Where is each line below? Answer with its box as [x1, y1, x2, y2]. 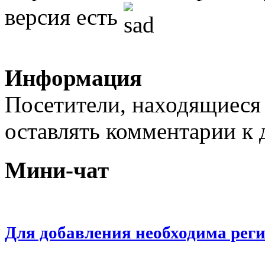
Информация [5, 65, 142, 91]
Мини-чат [5, 157, 109, 183]
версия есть [5, 4, 124, 30]
